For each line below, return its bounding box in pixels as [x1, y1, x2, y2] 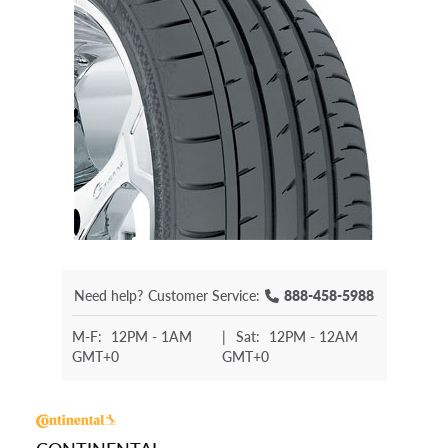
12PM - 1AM [110, 326, 192, 347]
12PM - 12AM [268, 326, 358, 347]
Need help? [74, 285, 143, 306]
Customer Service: [148, 285, 260, 306]
